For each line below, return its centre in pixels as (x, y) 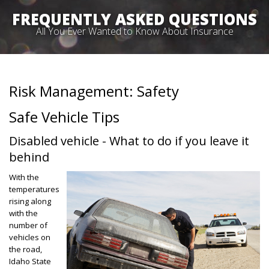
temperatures (34, 189)
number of (28, 225)
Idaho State (30, 261)
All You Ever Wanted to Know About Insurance (134, 31)
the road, (26, 249)
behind (29, 157)
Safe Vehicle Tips (64, 117)
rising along (30, 201)
